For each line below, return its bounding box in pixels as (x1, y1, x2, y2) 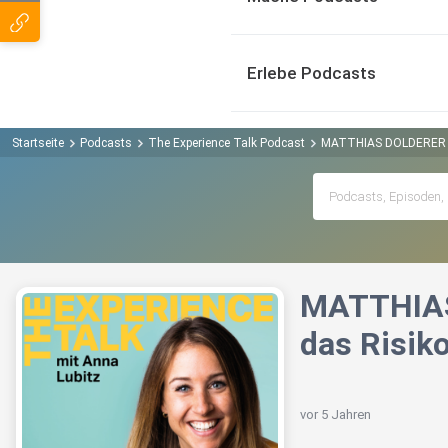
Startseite (12, 135, 64, 150)
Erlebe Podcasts (247, 63, 376, 83)
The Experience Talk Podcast (148, 135, 305, 150)
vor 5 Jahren (300, 407, 371, 423)
